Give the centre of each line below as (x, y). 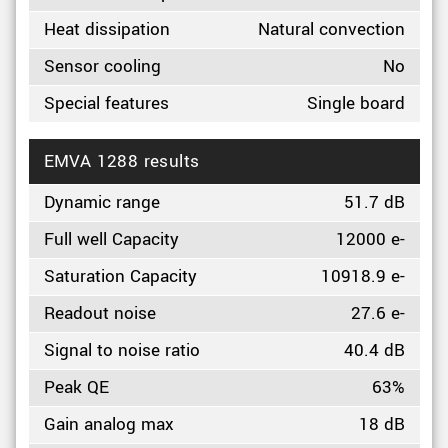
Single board (355, 103)
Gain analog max (108, 424)
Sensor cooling (102, 66)
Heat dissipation (106, 29)
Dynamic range (101, 202)
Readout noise (99, 313)
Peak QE (76, 387)
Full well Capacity (111, 239)
